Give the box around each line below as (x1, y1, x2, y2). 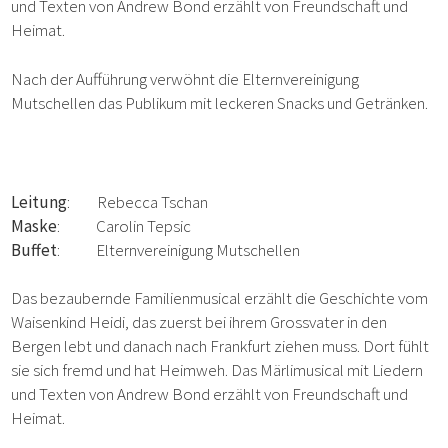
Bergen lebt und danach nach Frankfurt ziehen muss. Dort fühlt (11, 335, 430, 358)
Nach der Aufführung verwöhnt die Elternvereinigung (11, 68, 360, 91)
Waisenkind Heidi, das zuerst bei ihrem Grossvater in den (11, 311, 388, 334)
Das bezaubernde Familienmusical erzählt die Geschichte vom (11, 287, 429, 310)
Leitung (11, 191, 68, 214)
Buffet (11, 239, 58, 262)
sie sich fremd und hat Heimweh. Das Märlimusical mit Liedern (11, 359, 424, 382)
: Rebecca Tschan (67, 191, 209, 214)
